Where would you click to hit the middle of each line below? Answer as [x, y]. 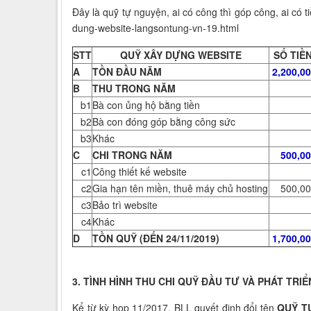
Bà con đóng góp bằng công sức [164, 122]
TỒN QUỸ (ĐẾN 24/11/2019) [156, 238]
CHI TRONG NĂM [132, 155]
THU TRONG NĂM [134, 89]
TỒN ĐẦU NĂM [127, 72]
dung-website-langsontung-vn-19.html [155, 28]
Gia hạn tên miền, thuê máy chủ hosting [180, 188]
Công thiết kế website [140, 172]
